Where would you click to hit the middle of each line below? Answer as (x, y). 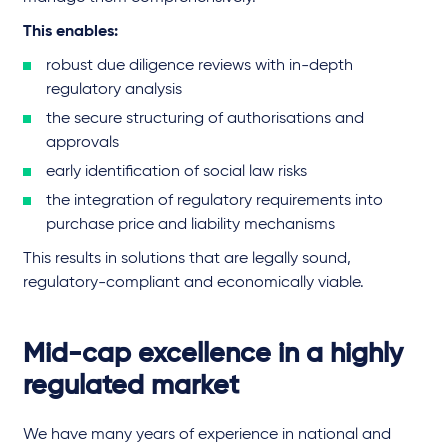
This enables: (70, 32)
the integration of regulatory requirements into (214, 201)
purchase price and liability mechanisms (190, 225)
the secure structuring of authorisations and (205, 119)
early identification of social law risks (176, 172)
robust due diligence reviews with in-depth (199, 66)
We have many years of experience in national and (207, 435)
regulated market (131, 387)
